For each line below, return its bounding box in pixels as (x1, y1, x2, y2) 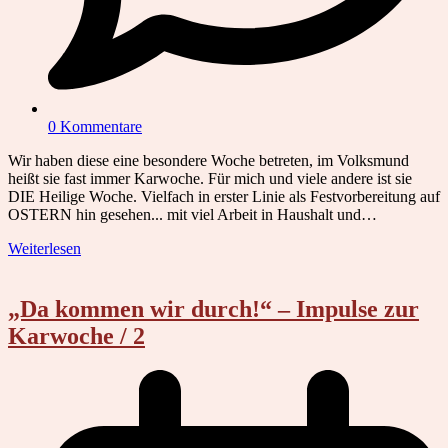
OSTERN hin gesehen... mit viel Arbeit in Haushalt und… (8, 206, 377, 224)
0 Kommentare (48, 118, 142, 136)
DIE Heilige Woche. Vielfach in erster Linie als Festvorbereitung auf (8, 188, 440, 206)
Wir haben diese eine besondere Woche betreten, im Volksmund (8, 152, 409, 170)
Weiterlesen (8, 240, 81, 258)
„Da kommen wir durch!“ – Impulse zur (8, 295, 419, 322)
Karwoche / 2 (8, 322, 145, 349)
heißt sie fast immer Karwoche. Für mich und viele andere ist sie (8, 170, 412, 188)
